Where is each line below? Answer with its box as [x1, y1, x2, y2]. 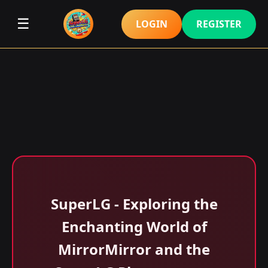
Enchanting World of [61, 217, 207, 236]
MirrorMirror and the [58, 239, 210, 259]
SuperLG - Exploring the [50, 194, 218, 214]
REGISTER [196, 17, 242, 31]
